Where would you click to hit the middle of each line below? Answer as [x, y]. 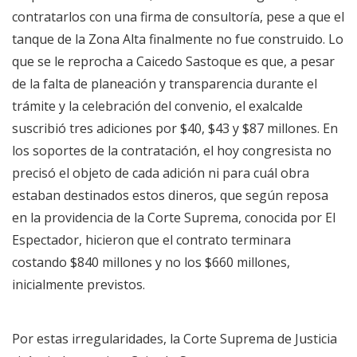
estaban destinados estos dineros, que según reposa [170, 195]
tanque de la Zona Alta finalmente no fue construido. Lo [178, 39]
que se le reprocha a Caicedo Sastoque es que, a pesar [173, 61]
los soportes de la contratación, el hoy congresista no [172, 150]
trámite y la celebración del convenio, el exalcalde [157, 106]
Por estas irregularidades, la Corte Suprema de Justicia [175, 338]
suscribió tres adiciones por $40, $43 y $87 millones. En [175, 128]
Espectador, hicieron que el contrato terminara [151, 239]
